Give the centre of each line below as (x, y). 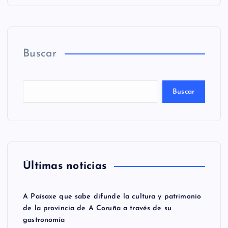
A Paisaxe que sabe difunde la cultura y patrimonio (112, 197)
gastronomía (44, 220)
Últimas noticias (65, 166)
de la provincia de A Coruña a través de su (97, 209)
